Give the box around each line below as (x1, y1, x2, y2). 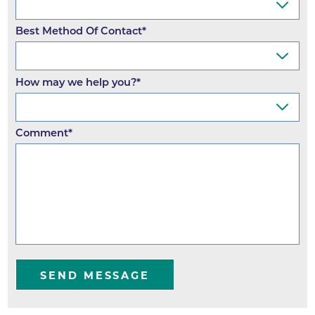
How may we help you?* (15, 75, 141, 89)
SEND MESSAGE (40, 269, 150, 283)
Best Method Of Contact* (15, 25, 146, 38)
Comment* (15, 127, 72, 140)
